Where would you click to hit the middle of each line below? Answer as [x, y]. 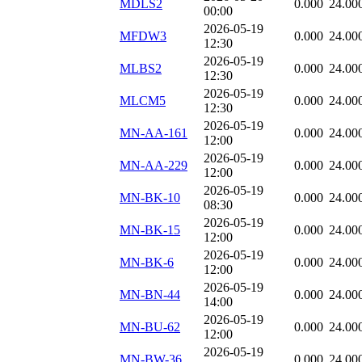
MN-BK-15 [150, 230]
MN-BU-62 [150, 327]
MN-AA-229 [154, 166]
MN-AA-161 [154, 133]
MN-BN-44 [150, 295]
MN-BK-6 [147, 263]
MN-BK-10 [150, 198]
